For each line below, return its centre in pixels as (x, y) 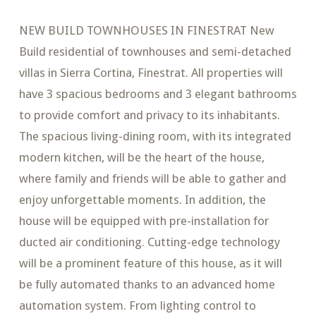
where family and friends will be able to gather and (152, 179)
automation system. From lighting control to (137, 306)
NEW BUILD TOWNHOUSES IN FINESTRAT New (146, 31)
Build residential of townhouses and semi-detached (155, 52)
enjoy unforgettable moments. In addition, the (142, 200)
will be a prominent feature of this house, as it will (150, 263)
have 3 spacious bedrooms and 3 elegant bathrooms (158, 94)
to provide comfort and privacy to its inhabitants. (149, 115)
